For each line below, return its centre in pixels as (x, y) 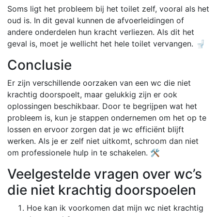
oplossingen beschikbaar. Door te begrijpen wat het (102, 106)
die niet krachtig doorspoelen (102, 190)
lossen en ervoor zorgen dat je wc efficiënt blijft (96, 129)
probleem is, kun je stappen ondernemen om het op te (107, 117)
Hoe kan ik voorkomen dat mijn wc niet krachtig (115, 208)
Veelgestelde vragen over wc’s (105, 174)
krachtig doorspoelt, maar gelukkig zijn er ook (92, 94)
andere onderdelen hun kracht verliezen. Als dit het (101, 32)
